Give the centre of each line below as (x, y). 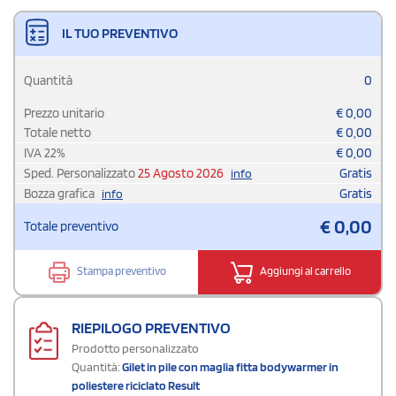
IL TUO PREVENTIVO (118, 34)
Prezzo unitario (64, 114)
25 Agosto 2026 (181, 174)
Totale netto (57, 133)
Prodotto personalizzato (135, 349)
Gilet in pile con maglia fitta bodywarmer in (230, 367)
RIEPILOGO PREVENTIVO (151, 328)
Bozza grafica (61, 194)
